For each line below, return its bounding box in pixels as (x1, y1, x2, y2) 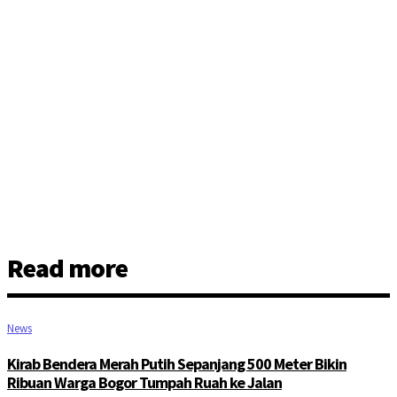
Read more (7, 251, 128, 285)
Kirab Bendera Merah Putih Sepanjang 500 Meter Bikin (7, 354, 346, 375)
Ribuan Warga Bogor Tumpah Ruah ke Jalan (7, 372, 282, 393)
